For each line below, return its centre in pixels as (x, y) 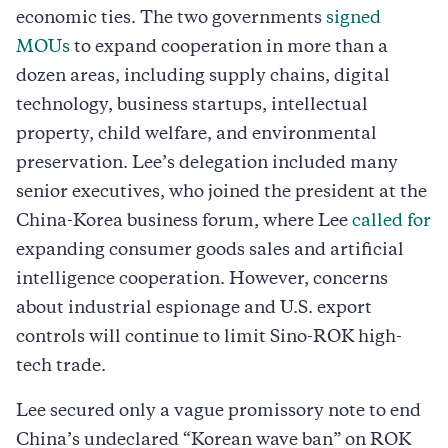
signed (353, 18)
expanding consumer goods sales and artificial (210, 250)
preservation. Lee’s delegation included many (207, 163)
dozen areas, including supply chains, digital (203, 76)
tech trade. (63, 366)
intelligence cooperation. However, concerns (202, 279)
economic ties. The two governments (171, 18)
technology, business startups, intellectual (192, 105)
